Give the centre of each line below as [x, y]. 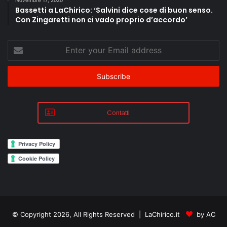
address [20, 77]
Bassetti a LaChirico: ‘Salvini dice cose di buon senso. [114, 10]
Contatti [118, 112]
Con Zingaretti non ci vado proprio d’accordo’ [101, 20]
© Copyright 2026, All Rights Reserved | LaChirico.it [99, 214]
